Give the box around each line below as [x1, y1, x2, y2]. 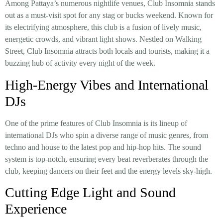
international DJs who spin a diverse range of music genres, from [5, 130, 208, 139]
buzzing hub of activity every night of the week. [5, 59, 155, 68]
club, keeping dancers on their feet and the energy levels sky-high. [5, 166, 212, 175]
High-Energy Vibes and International [5, 77, 209, 93]
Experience [5, 201, 67, 217]
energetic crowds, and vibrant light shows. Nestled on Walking [5, 35, 202, 44]
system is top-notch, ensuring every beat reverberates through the [5, 154, 208, 163]
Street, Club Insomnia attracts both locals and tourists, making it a [5, 47, 210, 56]
